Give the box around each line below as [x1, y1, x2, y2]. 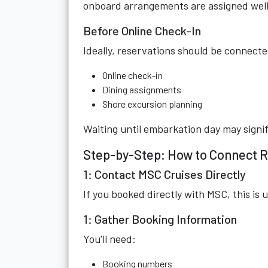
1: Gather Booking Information [83, 212, 237, 226]
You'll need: [83, 232, 136, 245]
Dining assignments [102, 84, 181, 95]
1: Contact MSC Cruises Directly [83, 167, 246, 181]
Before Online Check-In [83, 23, 201, 38]
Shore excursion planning [102, 98, 202, 109]
